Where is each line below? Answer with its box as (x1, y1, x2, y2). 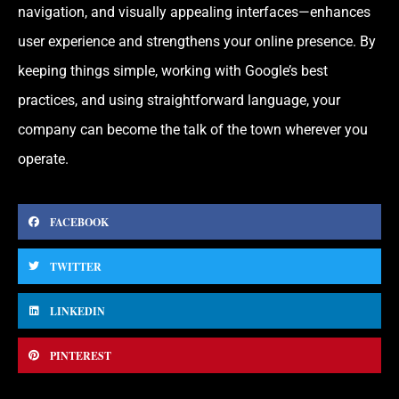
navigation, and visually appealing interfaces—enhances (18, 4, 370, 21)
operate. (18, 151, 69, 168)
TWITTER (50, 258, 102, 274)
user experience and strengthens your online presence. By (18, 33, 376, 51)
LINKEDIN (50, 303, 105, 319)
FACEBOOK (50, 214, 109, 230)
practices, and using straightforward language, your (18, 92, 340, 110)
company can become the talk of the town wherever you (18, 121, 368, 139)
